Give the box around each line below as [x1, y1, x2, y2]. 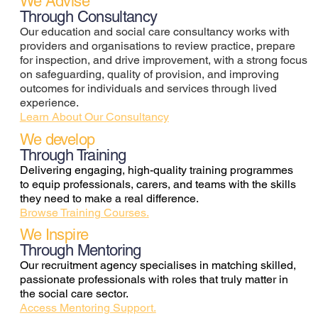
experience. [19, 96, 79, 110]
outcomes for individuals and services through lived [19, 82, 277, 96]
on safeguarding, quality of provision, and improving [19, 67, 279, 82]
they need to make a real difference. [19, 191, 199, 205]
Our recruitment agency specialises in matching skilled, [19, 258, 296, 272]
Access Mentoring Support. [19, 300, 156, 314]
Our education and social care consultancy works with [19, 25, 290, 39]
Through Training [19, 146, 126, 164]
